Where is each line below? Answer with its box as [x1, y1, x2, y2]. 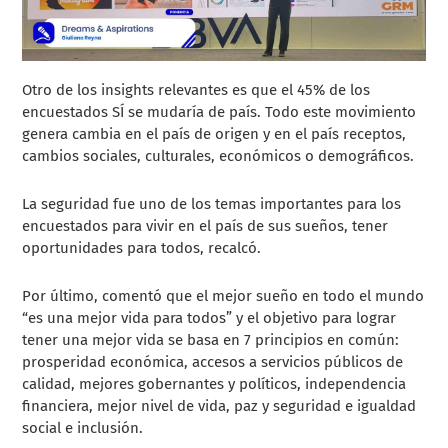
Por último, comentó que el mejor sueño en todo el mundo [22, 286, 425, 305]
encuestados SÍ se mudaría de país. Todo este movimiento [22, 102, 417, 121]
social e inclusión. [22, 418, 144, 437]
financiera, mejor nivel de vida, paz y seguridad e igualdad [22, 396, 417, 415]
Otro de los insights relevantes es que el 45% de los [22, 80, 371, 99]
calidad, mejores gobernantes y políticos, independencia [22, 374, 407, 393]
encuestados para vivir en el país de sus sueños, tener [22, 216, 389, 235]
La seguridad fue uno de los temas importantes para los [22, 194, 402, 213]
